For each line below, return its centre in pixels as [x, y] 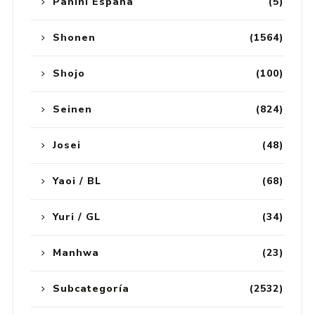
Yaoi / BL [77, 181]
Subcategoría [91, 288]
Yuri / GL [76, 217]
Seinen [72, 109]
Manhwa [76, 252]
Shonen [74, 37]
